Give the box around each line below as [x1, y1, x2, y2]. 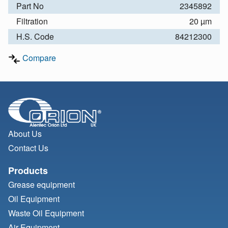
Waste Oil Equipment [8, 207, 84, 219]
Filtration [16, 15, 48, 27]
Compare [22, 52, 56, 64]
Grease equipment [8, 179, 75, 191]
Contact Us [8, 142, 48, 154]
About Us [8, 128, 42, 140]
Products [8, 164, 48, 178]
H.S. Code [16, 31, 54, 43]
